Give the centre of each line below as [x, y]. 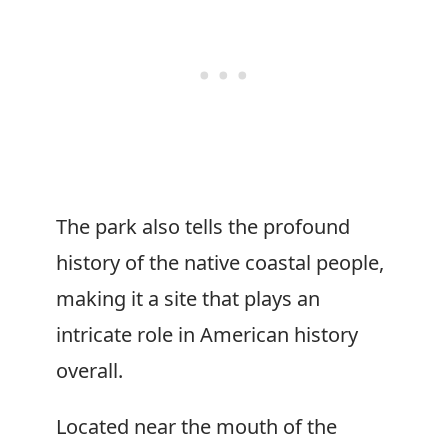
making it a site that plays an [188, 298]
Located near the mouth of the [196, 426]
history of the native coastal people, [220, 262]
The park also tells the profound [203, 226]
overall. [89, 370]
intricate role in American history [207, 334]
